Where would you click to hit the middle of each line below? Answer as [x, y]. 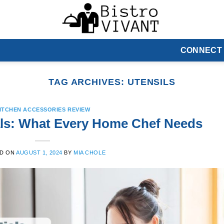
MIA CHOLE [90, 152]
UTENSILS [151, 82]
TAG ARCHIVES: [88, 82]
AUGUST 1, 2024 [39, 152]
